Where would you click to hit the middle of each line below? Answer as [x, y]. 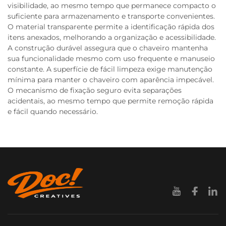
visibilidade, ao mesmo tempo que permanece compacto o [112, 6]
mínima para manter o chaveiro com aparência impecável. [111, 80]
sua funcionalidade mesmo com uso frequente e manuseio [111, 59]
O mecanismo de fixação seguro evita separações [95, 90]
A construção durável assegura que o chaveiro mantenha [108, 48]
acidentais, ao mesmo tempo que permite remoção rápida [110, 101]
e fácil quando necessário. [53, 111]
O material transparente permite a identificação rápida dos [111, 27]
